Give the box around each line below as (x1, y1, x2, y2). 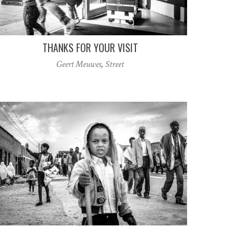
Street (105, 58, 124, 71)
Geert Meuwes (56, 58, 101, 71)
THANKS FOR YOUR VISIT (42, 40, 138, 56)
